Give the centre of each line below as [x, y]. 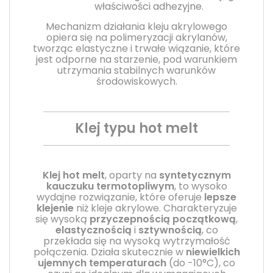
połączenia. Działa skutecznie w [109, 252]
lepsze [220, 197]
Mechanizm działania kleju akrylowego [136, 26]
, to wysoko [200, 186]
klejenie [55, 208]
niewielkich [213, 252]
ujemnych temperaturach [102, 263]
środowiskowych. [136, 81]
